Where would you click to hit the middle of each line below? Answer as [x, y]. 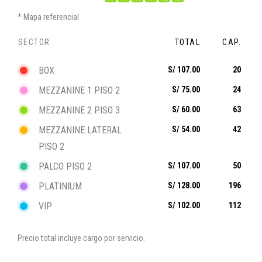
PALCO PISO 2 [65, 166]
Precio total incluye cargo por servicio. [81, 238]
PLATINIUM [60, 186]
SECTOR [34, 42]
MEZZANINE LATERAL [80, 130]
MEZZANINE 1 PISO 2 [79, 90]
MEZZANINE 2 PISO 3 [79, 110]
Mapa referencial [51, 17]
